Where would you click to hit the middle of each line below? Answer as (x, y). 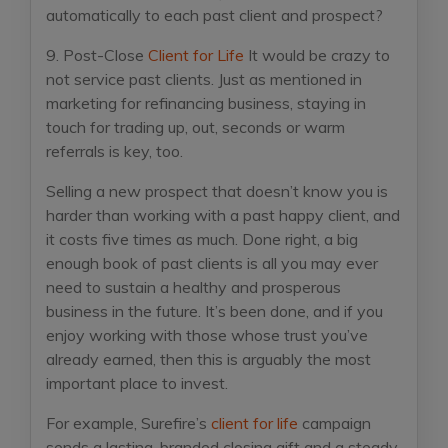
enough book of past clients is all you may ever (212, 262)
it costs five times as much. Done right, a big (202, 238)
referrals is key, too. (114, 150)
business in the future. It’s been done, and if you (214, 310)
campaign (334, 422)
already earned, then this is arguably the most (208, 358)
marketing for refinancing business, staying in (206, 102)
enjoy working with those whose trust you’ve (207, 334)
